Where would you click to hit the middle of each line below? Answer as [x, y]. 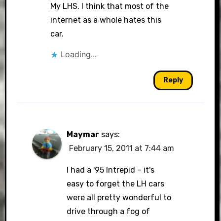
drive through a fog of [108, 211]
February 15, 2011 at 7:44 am [121, 148]
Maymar [83, 134]
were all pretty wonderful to [119, 198]
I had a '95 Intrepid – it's [110, 170]
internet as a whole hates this [106, 20]
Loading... [79, 54]
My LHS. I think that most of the [110, 6]
